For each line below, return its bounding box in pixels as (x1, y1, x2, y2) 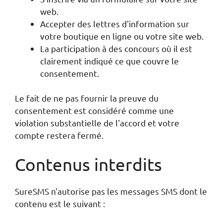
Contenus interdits (15, 154, 162, 174)
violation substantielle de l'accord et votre (15, 117, 179, 128)
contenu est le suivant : (15, 198, 105, 209)
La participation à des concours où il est (40, 43, 192, 54)
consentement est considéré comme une (15, 105, 174, 115)
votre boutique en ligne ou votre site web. (40, 30, 204, 41)
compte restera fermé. (15, 130, 104, 140)
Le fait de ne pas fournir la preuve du (15, 93, 159, 103)
